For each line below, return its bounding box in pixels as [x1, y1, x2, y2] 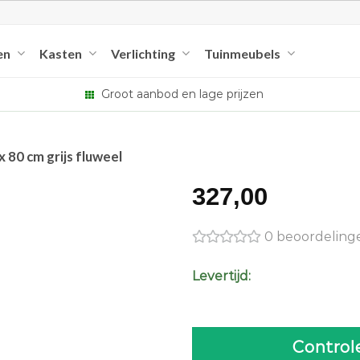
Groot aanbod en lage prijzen [98, 87, 264, 101]
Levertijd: [192, 268, 251, 284]
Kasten [39, 45, 82, 61]
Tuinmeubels [204, 45, 280, 61]
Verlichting [111, 45, 175, 61]
